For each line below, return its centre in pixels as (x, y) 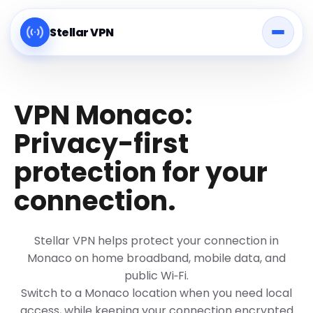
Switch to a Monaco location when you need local (156, 293)
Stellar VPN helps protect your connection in (156, 241)
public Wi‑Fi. (156, 276)
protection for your (141, 172)
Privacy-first (101, 144)
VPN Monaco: (103, 115)
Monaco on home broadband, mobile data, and (156, 258)
